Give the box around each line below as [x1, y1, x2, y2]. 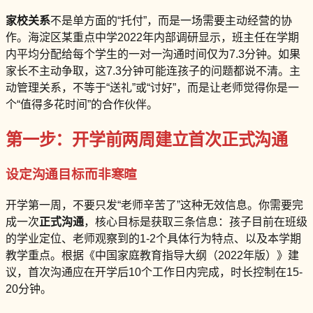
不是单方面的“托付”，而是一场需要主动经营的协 [50, 14, 292, 27]
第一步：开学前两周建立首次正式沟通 [6, 129, 288, 149]
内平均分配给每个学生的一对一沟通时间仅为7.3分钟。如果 [6, 48, 300, 60]
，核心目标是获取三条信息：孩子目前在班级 [84, 216, 307, 228]
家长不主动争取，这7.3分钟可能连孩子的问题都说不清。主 [6, 64, 300, 77]
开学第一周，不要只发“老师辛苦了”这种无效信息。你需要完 [6, 199, 303, 212]
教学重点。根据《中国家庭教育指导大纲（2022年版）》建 [6, 249, 299, 262]
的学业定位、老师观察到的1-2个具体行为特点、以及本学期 [6, 233, 301, 245]
